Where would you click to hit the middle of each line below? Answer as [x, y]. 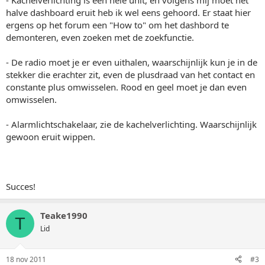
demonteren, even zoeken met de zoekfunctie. [100, 37]
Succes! [21, 186]
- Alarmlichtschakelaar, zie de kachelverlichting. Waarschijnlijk [131, 124]
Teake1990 [64, 215]
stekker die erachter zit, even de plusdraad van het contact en [130, 75]
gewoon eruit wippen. [51, 137]
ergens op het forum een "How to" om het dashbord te [117, 25]
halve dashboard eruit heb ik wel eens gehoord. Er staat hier [128, 12]
